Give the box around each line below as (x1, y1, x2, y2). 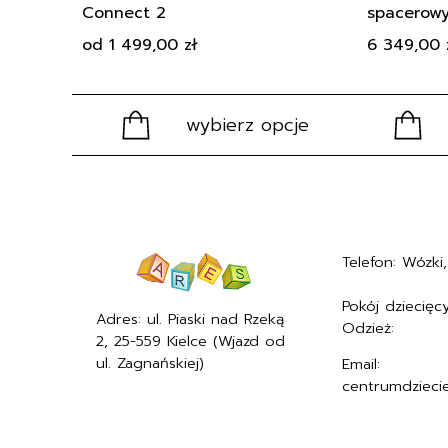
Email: (342, 353, 380, 376)
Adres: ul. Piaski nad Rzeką (96, 307, 284, 330)
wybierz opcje (185, 110, 309, 139)
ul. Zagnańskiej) (96, 351, 204, 374)
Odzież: (342, 316, 400, 339)
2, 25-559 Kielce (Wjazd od (96, 329, 285, 352)
